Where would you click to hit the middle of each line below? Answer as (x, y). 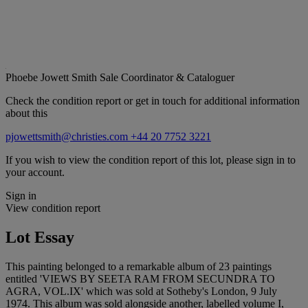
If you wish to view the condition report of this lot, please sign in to (151, 160)
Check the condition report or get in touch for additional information (153, 101)
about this (26, 113)
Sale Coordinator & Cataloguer (167, 78)
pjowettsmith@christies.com (68, 137)
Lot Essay (40, 237)
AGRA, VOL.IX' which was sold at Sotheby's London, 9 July (141, 291)
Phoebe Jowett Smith (53, 78)
